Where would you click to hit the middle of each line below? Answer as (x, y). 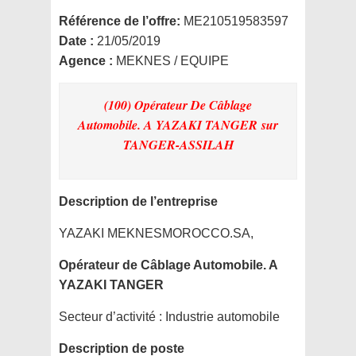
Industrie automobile (221, 317)
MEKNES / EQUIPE (172, 61)
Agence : (87, 61)
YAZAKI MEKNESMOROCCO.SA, (156, 234)
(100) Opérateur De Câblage (178, 105)
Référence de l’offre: (120, 21)
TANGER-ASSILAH (178, 145)
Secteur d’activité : (110, 317)
